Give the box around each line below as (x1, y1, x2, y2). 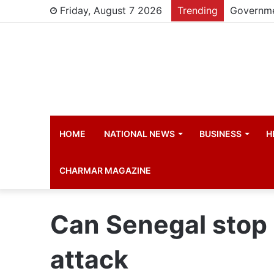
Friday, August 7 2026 (57, 4, 163, 17)
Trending (177, 4, 218, 17)
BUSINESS (199, 128, 242, 139)
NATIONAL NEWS (104, 128, 176, 139)
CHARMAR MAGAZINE (59, 165, 152, 176)
